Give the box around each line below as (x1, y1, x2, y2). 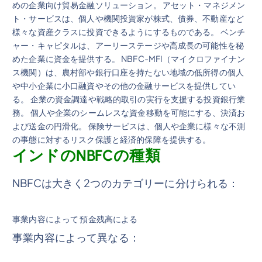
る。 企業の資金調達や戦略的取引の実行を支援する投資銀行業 (12, 93, 246, 104)
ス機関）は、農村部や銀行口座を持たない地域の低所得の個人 (12, 66, 244, 77)
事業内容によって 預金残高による (12, 213, 138, 224)
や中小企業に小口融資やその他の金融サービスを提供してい (12, 80, 236, 91)
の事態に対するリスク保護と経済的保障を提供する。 (12, 133, 211, 144)
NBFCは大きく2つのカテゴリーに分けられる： (12, 175, 239, 189)
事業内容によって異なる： (12, 230, 140, 244)
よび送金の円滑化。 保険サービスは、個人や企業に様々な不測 (12, 120, 246, 131)
